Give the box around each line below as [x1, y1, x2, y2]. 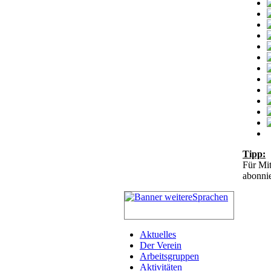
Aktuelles [140, 229, 176, 240]
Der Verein [140, 240, 181, 250]
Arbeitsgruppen [140, 250, 199, 261]
